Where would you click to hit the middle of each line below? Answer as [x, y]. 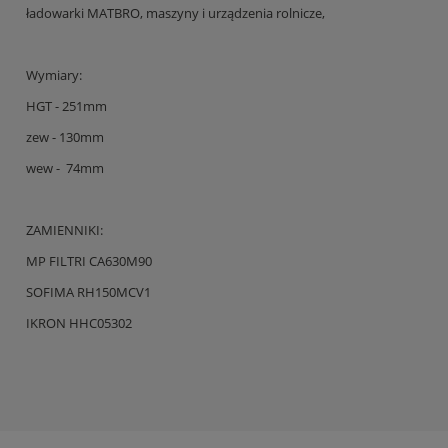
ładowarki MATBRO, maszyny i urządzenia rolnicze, [175, 13]
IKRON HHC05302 [79, 323]
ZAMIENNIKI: [64, 230]
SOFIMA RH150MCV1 [88, 292]
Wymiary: [54, 75]
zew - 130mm [65, 137]
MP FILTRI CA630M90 [89, 261]
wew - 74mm [65, 168]
